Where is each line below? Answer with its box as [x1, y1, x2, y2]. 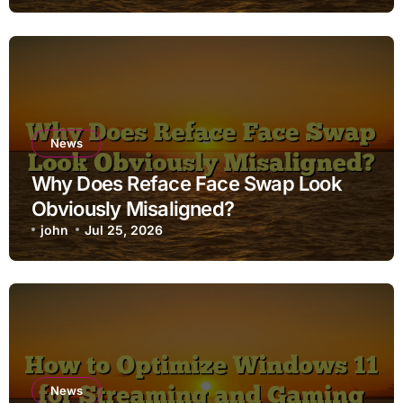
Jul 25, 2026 [85, 221, 164, 237]
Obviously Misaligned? [31, 196, 234, 220]
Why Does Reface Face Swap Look [31, 171, 342, 195]
